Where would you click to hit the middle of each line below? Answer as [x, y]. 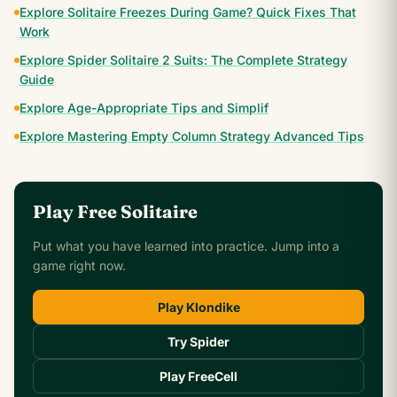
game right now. [79, 265]
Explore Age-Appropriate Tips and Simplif [144, 108]
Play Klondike [198, 307]
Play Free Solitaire [115, 211]
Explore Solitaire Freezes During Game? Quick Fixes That [188, 12]
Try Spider [198, 342]
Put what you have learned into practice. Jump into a [186, 246]
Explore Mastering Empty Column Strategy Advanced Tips [192, 136]
